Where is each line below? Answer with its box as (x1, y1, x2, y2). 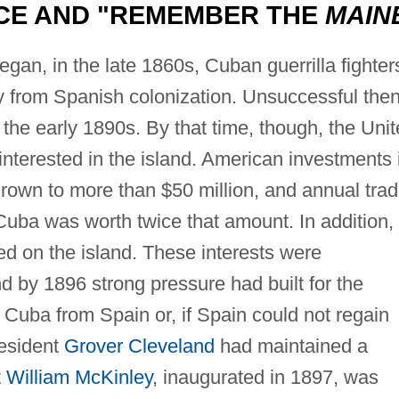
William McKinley (5, 365, 152, 388)
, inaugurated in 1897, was (151, 365, 379, 388)
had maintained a (214, 334, 368, 357)
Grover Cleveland (63, 334, 215, 357)
